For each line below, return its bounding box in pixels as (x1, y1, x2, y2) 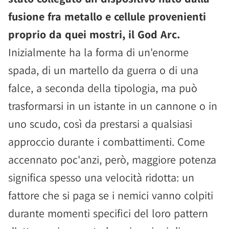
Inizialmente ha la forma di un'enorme (8, 45, 189, 59)
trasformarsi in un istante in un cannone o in (8, 99, 217, 113)
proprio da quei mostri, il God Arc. (8, 27, 180, 41)
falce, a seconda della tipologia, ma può (8, 81, 197, 95)
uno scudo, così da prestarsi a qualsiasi (8, 117, 192, 131)
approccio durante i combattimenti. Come (8, 134, 205, 149)
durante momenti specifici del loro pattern (8, 206, 208, 220)
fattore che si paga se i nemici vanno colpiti (8, 188, 213, 202)
